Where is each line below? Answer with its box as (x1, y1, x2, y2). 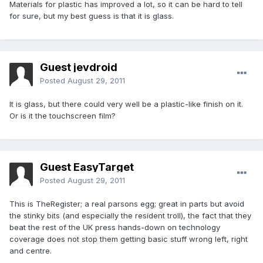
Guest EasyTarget (40, 161, 134, 174)
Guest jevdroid (40, 61, 117, 74)
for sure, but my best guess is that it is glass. (9, 11, 174, 21)
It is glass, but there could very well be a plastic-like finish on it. (9, 99, 243, 109)
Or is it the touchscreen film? (9, 111, 116, 121)
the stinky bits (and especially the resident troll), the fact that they (9, 211, 251, 221)
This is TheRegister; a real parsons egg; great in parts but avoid (9, 199, 244, 209)
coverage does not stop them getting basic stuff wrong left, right (9, 234, 248, 244)
